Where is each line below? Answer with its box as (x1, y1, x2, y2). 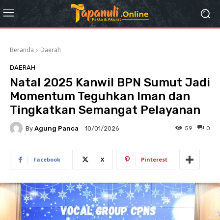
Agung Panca (34, 124, 79, 132)
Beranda (10, 46, 34, 54)
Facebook (33, 156, 60, 163)
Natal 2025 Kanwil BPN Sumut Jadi (10, 76, 210, 89)
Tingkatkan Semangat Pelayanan (10, 103, 200, 117)
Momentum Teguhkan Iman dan (10, 89, 190, 103)
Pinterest (141, 156, 167, 163)
